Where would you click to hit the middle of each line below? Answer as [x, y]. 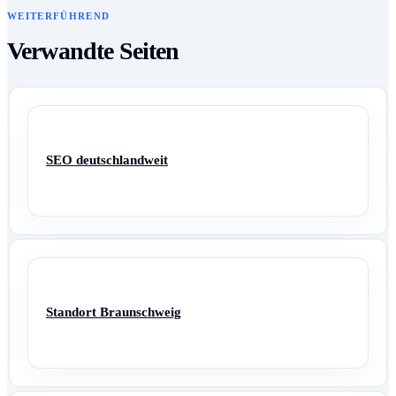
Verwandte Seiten [93, 50]
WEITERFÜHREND [59, 15]
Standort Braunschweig [114, 312]
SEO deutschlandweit [107, 160]
